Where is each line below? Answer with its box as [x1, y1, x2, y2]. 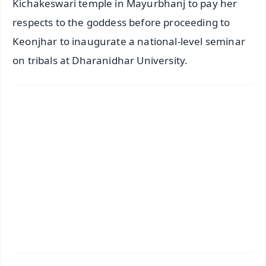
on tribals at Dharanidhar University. [12, 53, 188, 68]
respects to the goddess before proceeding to [12, 15, 230, 30]
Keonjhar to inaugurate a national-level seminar [12, 34, 245, 49]
